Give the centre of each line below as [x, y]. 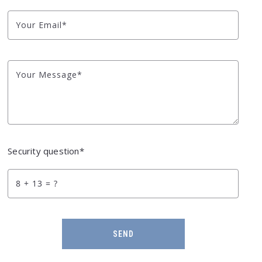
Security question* [46, 151]
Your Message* [49, 74]
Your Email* [42, 25]
